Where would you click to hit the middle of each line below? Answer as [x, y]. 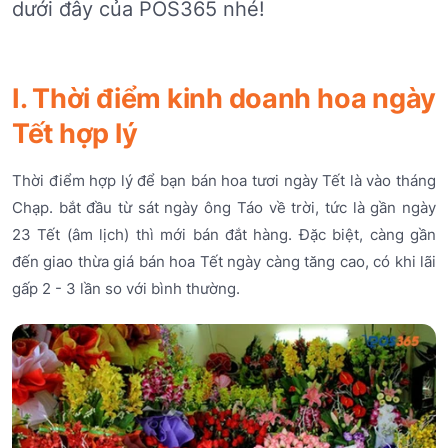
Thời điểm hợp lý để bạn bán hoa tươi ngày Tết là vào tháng [224, 180]
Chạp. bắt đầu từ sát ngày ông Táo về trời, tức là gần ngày [224, 207]
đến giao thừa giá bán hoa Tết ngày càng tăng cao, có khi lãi [224, 261]
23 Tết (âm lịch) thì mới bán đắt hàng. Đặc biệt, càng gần [224, 234]
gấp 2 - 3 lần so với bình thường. [126, 288]
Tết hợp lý [75, 133]
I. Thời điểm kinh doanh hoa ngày [224, 98]
